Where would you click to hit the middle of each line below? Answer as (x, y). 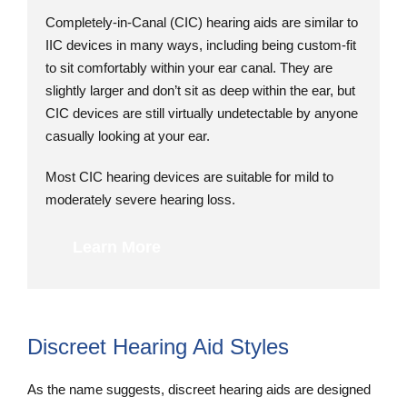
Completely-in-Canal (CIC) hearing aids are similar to (202, 23)
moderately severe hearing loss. (140, 200)
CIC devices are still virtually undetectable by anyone (202, 114)
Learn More (117, 248)
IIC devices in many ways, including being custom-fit (201, 45)
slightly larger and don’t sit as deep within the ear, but (200, 91)
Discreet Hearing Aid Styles (158, 347)
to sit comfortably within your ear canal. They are (189, 68)
